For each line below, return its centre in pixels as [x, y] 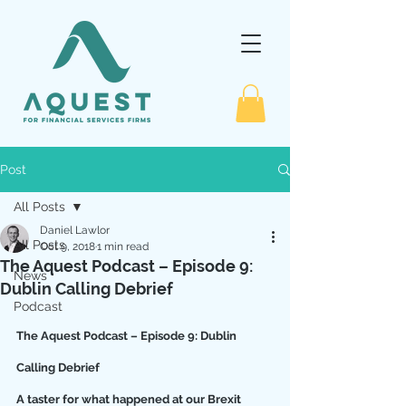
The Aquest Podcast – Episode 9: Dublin [128, 336]
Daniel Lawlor [75, 230]
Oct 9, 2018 [68, 246]
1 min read [123, 246]
